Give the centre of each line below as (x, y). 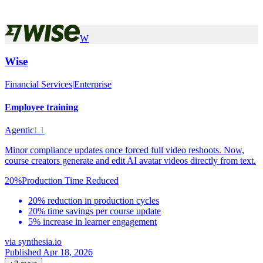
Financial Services (38, 84)
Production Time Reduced (70, 181)
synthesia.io (40, 242)
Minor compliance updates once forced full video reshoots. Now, (124, 150)
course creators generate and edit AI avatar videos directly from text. (130, 161)
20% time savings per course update (95, 211)
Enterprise (93, 84)
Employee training (41, 107)
